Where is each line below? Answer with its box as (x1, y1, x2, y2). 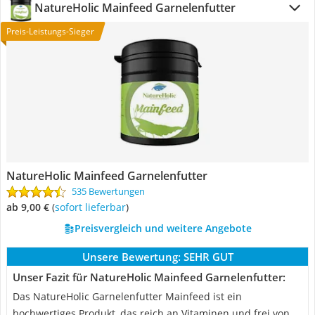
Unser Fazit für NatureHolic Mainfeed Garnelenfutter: (13, 270, 285, 284)
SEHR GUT (183, 250, 233, 264)
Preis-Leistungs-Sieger (6, 25, 94, 37)
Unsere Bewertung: (82, 250, 181, 264)
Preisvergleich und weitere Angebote (74, 221, 252, 235)
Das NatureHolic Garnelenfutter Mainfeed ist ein (13, 290, 242, 303)
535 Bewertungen (72, 185, 145, 198)
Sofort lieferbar (60, 200, 126, 214)
